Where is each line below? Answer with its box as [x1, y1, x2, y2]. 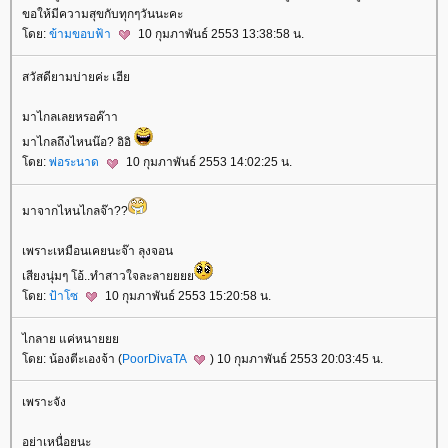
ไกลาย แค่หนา [22, 332, 119, 347]
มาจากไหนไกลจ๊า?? [22, 203, 128, 218]
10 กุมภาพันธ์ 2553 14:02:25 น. [123, 155, 292, 170]
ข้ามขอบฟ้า [49, 27, 114, 42]
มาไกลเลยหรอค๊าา [22, 110, 118, 125]
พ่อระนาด [49, 155, 102, 170]
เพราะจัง [22, 395, 66, 410]
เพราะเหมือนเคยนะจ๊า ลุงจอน [22, 243, 173, 258]
